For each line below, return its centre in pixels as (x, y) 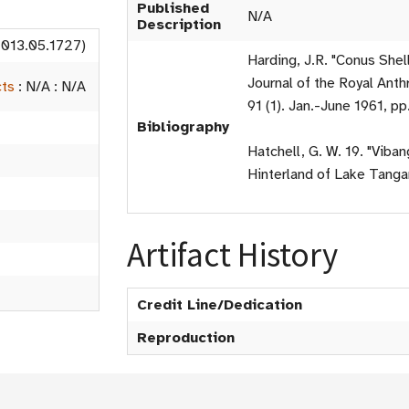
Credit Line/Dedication (220, 305)
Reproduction (186, 338)
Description (179, 25)
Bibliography (183, 127)
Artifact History (232, 255)
